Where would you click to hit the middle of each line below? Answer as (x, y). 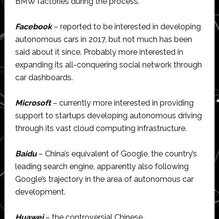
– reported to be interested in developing (126, 26)
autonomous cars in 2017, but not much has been (103, 39)
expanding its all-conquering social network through (108, 65)
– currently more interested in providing (122, 103)
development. (40, 192)
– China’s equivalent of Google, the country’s (117, 153)
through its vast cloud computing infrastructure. (101, 128)
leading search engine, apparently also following (102, 166)
